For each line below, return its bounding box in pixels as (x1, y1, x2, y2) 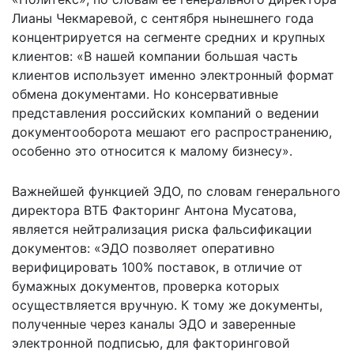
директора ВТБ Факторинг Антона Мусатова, (12, 202, 296, 219)
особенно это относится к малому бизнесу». (12, 143, 292, 160)
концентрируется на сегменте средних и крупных (12, 29, 326, 46)
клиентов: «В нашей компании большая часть (12, 48, 298, 65)
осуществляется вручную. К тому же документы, (12, 297, 322, 314)
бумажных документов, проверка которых (12, 278, 280, 295)
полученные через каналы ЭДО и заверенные (12, 316, 296, 333)
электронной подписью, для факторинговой (12, 335, 290, 352)
